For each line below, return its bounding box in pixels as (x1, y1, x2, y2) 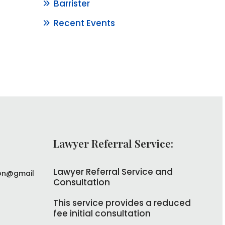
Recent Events (54, 17, 116, 29)
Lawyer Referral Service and (53, 165, 173, 178)
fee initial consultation (53, 207, 151, 219)
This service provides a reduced (53, 196, 191, 209)
